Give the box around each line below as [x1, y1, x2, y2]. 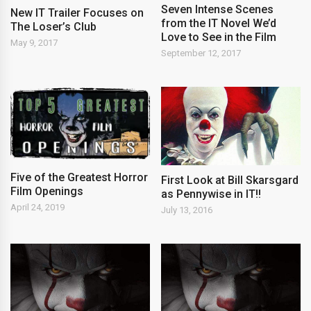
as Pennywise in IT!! [161, 187, 262, 201]
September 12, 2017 [161, 48, 242, 59]
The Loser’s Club [10, 19, 96, 33]
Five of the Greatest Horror [10, 170, 148, 184]
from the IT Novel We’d [161, 17, 277, 31]
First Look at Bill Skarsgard [161, 174, 299, 187]
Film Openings [10, 184, 83, 198]
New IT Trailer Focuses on [10, 6, 144, 19]
